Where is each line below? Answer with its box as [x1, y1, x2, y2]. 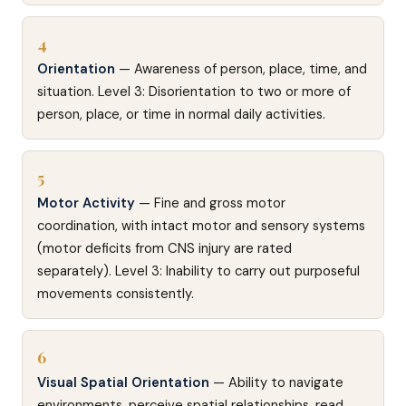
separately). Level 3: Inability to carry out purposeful [37, 262, 360, 280]
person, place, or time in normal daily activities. [37, 105, 325, 123]
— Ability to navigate [209, 373, 343, 391]
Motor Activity [37, 194, 135, 212]
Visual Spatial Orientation [37, 373, 209, 391]
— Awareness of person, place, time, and [115, 60, 367, 78]
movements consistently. [37, 285, 194, 303]
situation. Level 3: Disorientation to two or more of [37, 82, 351, 101]
